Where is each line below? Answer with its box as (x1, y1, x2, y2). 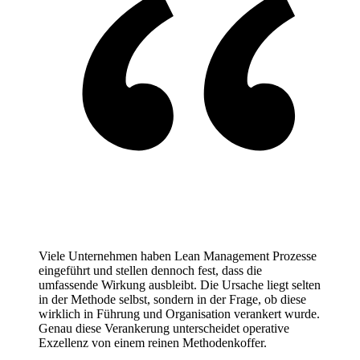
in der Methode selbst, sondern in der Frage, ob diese (39, 292, 306, 306)
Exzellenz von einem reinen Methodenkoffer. (39, 335, 267, 350)
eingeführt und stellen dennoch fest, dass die (39, 263, 262, 277)
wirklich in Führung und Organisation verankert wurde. (39, 306, 320, 321)
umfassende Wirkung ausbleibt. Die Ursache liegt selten (39, 277, 321, 292)
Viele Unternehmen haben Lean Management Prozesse (39, 248, 317, 263)
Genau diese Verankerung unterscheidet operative (39, 321, 289, 335)
